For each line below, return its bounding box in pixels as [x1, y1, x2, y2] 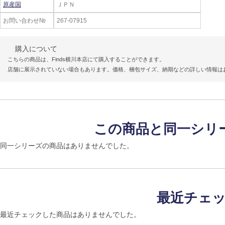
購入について [15, 45, 57, 53]
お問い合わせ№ [3, 17, 46, 24]
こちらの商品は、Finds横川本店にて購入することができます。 [8, 56, 165, 62]
